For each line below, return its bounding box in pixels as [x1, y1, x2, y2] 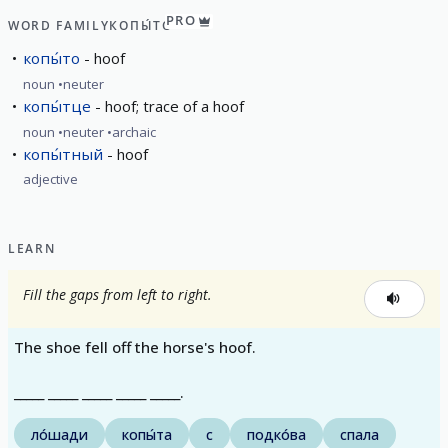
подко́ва [247, 424, 306, 444]
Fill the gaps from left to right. [23, 285, 212, 305]
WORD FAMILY [8, 17, 110, 34]
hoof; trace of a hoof [105, 95, 244, 116]
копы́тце [23, 95, 91, 116]
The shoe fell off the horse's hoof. [14, 337, 256, 358]
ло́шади [31, 424, 88, 444]
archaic [112, 122, 156, 141]
